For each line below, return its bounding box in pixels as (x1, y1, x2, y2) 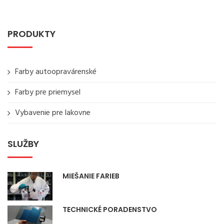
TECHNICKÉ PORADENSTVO (62, 204, 157, 214)
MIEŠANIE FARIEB (62, 171, 119, 181)
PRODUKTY (7, 27, 55, 40)
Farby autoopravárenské (15, 65, 96, 79)
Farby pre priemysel (15, 86, 80, 99)
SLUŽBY (7, 137, 39, 150)
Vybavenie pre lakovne (15, 106, 90, 120)
